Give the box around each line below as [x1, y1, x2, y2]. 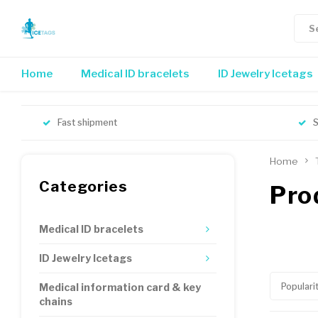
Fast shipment [57, 117, 117, 128]
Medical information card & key [39, 281, 201, 294]
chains [39, 295, 72, 308]
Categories [39, 177, 128, 195]
